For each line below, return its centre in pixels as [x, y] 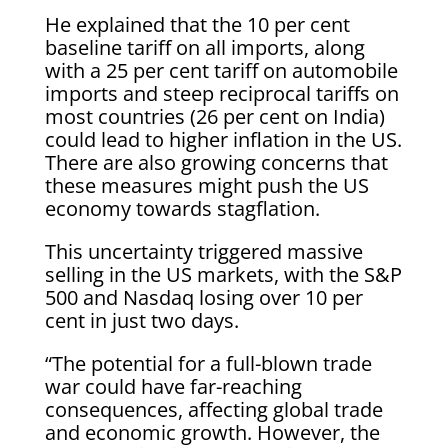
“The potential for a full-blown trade [208, 363]
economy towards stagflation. [182, 208]
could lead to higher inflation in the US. [223, 139]
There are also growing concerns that [216, 162]
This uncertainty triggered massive [203, 251]
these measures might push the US [206, 185]
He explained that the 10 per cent [197, 24]
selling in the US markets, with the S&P [223, 274]
